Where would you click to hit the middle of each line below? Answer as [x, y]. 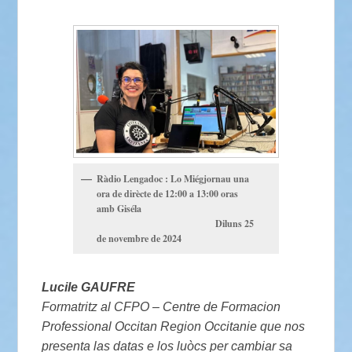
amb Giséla [119, 209]
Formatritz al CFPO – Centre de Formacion [161, 307]
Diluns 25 [176, 224]
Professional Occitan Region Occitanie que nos [174, 327]
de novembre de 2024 [139, 239]
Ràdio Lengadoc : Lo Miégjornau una [173, 179]
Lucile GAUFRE [89, 288]
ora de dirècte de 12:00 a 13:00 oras [168, 194]
